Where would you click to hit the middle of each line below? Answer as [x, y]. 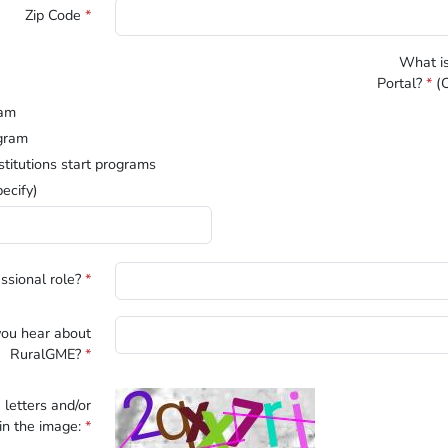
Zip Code [53, 14]
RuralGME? [45, 353]
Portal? [399, 82]
